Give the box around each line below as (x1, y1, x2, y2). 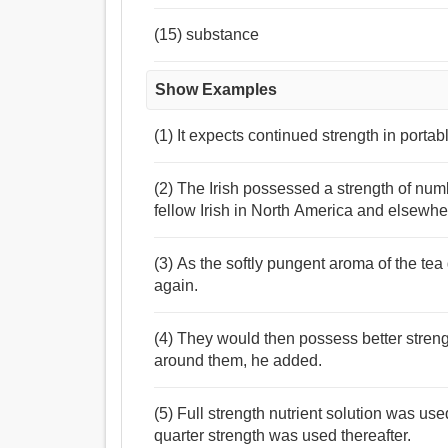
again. (154, 277, 199, 295)
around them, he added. (154, 352, 323, 370)
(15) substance (154, 26, 260, 44)
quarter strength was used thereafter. (154, 427, 412, 445)
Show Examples (155, 81, 278, 99)
